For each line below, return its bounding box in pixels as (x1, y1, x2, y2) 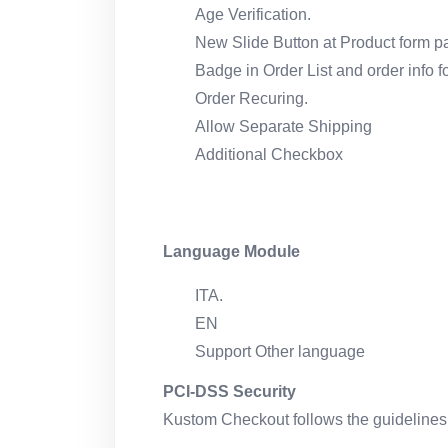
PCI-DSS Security (163, 383, 296, 401)
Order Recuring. (195, 90, 308, 108)
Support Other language (195, 342, 365, 360)
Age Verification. (195, 6, 311, 24)
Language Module (163, 242, 300, 260)
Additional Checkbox (195, 146, 343, 164)
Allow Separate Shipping (195, 118, 372, 136)
